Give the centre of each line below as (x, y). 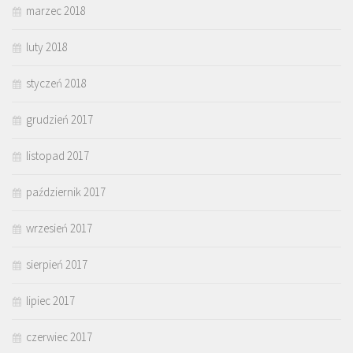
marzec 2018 (56, 11)
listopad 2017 (58, 156)
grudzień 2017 (59, 120)
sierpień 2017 (57, 265)
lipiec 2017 (50, 301)
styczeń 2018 (56, 84)
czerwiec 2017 (59, 337)
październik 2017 (66, 192)
